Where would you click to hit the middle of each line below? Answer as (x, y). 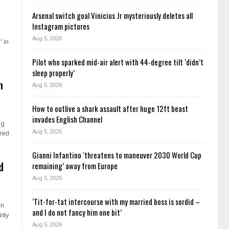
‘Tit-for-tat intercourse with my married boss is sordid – (116, 202)
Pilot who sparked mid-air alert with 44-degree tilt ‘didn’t (118, 62)
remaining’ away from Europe (75, 166)
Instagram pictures (61, 26)
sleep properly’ (53, 73)
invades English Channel (67, 119)
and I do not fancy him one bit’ (77, 212)
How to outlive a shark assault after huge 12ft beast (110, 109)
